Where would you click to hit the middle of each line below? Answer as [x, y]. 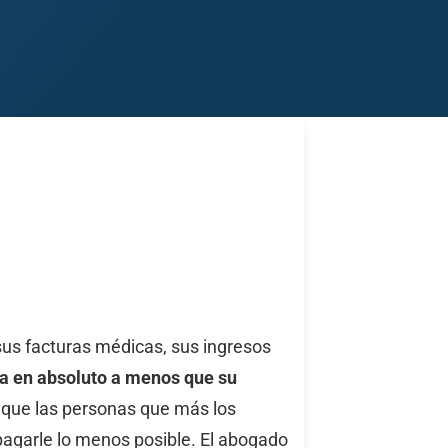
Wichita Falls [300, 225]
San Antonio [207, 225]
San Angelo [118, 225]
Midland [42, 225]
